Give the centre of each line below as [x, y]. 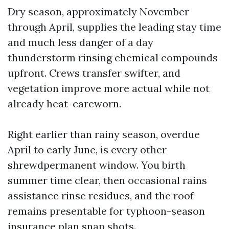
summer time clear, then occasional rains [107, 180]
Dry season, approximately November [98, 12]
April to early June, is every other [87, 150]
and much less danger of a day [81, 42]
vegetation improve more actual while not [109, 88]
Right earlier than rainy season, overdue [104, 134]
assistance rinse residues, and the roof [101, 196]
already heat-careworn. [64, 104]
